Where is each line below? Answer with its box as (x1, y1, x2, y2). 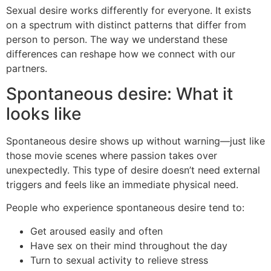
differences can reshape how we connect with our (6, 47, 235, 60)
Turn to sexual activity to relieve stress (30, 253, 208, 266)
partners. (6, 62, 47, 74)
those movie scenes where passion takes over (6, 149, 217, 162)
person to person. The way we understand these (6, 33, 227, 45)
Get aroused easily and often (30, 224, 163, 237)
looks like (6, 103, 81, 124)
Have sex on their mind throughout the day (30, 239, 227, 252)
